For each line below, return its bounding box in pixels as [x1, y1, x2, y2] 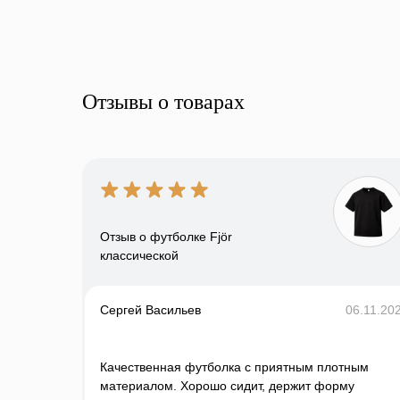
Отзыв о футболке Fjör [100, 229, 232, 245]
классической [100, 248, 179, 263]
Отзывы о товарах [82, 90, 245, 114]
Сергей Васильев [100, 303, 201, 318]
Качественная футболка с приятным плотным [100, 360, 369, 375]
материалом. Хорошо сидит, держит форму [100, 379, 354, 394]
